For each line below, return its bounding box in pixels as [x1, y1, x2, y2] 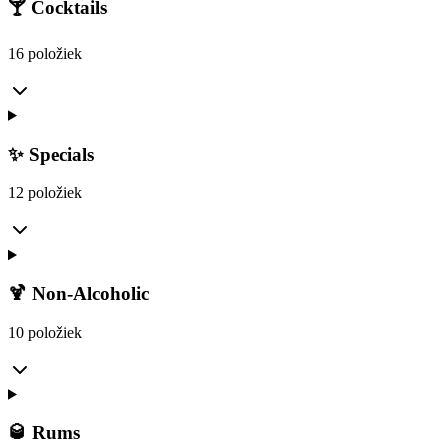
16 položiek [8, 44, 82, 62]
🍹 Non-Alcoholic [8, 283, 149, 304]
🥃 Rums [8, 422, 80, 444]
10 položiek [8, 323, 82, 341]
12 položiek [8, 184, 82, 202]
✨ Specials [8, 143, 94, 165]
